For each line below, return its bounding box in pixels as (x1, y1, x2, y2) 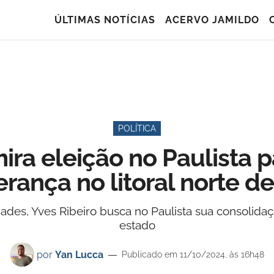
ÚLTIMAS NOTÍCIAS (54, 14, 155, 26)
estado (119, 218, 155, 232)
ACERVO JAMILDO (165, 14, 259, 26)
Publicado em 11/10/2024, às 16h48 (122, 250, 264, 259)
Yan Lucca (55, 248, 103, 261)
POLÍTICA (118, 124, 156, 133)
